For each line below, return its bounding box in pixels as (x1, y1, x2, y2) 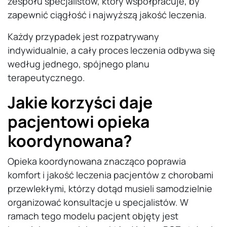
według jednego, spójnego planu (8, 58, 149, 70)
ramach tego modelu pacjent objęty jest (8, 210, 178, 222)
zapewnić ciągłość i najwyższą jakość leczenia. (8, 9, 207, 21)
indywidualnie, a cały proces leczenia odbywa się (8, 44, 215, 57)
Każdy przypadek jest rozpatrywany (8, 30, 159, 43)
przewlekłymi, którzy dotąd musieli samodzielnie (8, 182, 212, 195)
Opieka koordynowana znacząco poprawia (8, 155, 186, 168)
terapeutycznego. (8, 71, 85, 84)
